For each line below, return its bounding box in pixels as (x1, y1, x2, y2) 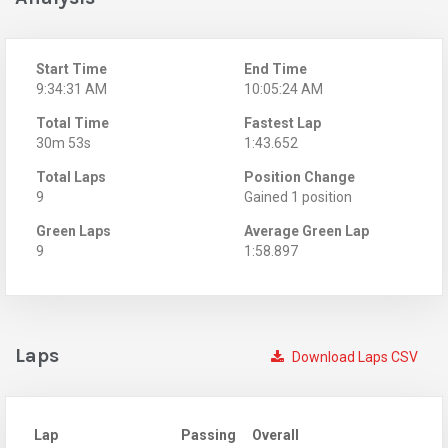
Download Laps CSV (289, 349, 418, 366)
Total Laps (36, 169, 106, 186)
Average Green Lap (244, 223, 369, 240)
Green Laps (36, 223, 111, 240)
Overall (252, 427, 299, 444)
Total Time (36, 115, 109, 132)
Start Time (36, 61, 107, 78)
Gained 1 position (244, 189, 352, 206)
